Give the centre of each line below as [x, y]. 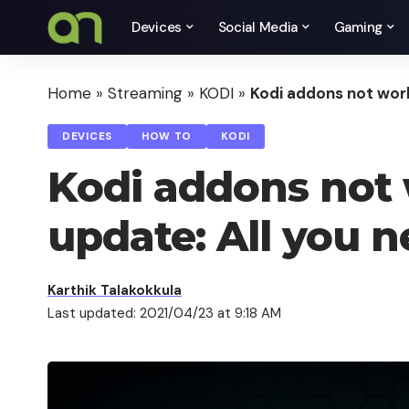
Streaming [145, 93]
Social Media [258, 27]
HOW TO [167, 136]
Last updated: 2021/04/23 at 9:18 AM [164, 313]
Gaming [358, 27]
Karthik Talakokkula [115, 290]
